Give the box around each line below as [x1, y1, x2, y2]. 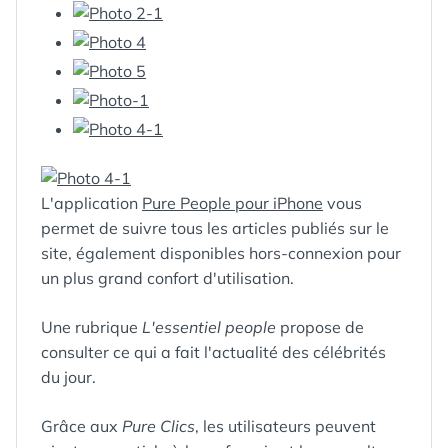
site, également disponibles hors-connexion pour [41, 243, 401, 263]
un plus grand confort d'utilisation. [41, 268, 294, 288]
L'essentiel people [142, 317, 276, 337]
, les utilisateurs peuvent [195, 416, 376, 436]
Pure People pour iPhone [142, 193, 323, 213]
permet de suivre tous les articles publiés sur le [41, 218, 389, 238]
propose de [276, 317, 364, 337]
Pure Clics [122, 416, 195, 436]
